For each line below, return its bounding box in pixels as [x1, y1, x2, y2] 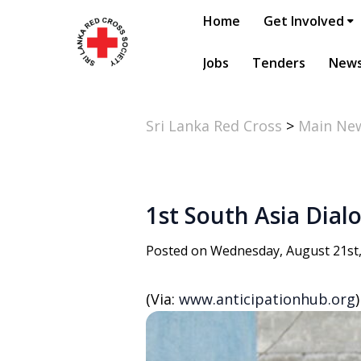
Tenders [252, 54, 305, 72]
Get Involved [263, 12, 344, 30]
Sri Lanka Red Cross [146, 116, 282, 135]
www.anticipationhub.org [179, 289, 355, 309]
